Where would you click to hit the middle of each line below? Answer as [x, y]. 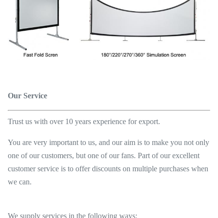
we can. [20, 182]
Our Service [27, 96]
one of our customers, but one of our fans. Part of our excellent [104, 156]
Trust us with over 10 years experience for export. [84, 122]
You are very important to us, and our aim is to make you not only [109, 143]
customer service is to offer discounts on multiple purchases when [108, 169]
